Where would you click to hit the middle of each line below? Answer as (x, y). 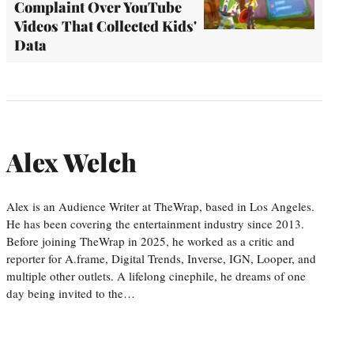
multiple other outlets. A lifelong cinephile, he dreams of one (156, 275)
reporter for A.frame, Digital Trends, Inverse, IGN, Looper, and (161, 258)
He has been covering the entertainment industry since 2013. (155, 223)
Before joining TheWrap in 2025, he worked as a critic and (151, 241)
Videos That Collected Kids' (105, 26)
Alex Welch (72, 161)
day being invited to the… (71, 293)
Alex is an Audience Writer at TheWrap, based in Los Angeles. (160, 206)
